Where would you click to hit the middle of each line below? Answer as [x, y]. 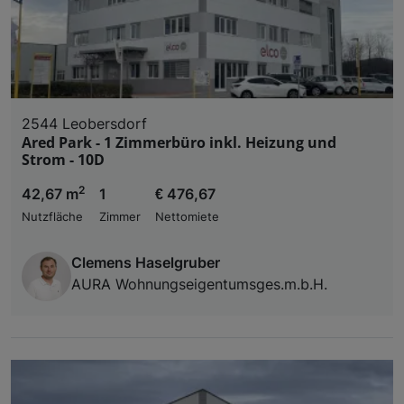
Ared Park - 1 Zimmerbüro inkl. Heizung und [179, 143]
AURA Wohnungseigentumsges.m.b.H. [199, 285]
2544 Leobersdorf [84, 124]
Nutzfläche [52, 217]
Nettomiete [187, 217]
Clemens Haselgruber [146, 263]
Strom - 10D [63, 160]
